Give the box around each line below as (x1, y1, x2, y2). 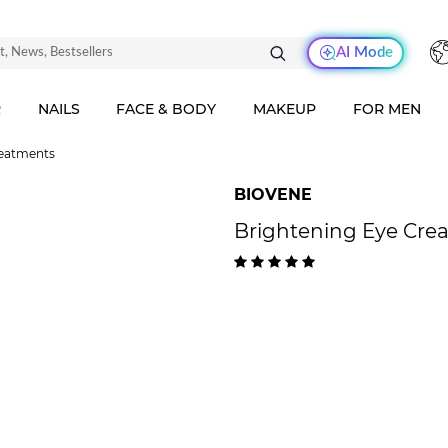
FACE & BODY (116, 100, 217, 118)
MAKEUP (253, 100, 317, 118)
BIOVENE (234, 185, 312, 204)
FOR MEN (353, 100, 422, 118)
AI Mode (335, 45, 393, 60)
